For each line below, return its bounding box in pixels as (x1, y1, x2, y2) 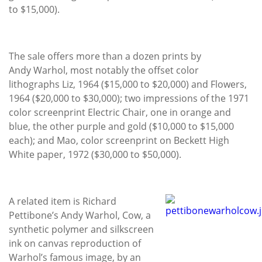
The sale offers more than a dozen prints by (9, 49, 201, 63)
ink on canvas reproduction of (9, 236, 141, 250)
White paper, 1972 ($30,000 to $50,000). (9, 147, 181, 161)
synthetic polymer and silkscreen (9, 222, 154, 236)
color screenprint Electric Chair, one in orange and (9, 105, 231, 119)
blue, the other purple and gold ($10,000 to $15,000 (9, 119, 234, 133)
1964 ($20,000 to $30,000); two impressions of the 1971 (9, 91, 249, 105)
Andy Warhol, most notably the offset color (9, 63, 199, 77)
